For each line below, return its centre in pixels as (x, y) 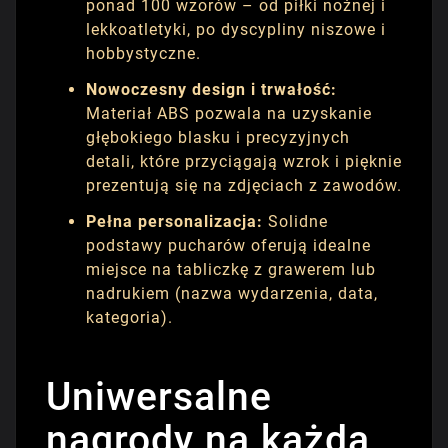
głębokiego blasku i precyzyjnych (218, 137)
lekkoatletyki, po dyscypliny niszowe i (236, 29)
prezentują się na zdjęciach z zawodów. (244, 185)
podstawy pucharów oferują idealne (228, 245)
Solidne (295, 221)
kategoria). (129, 317)
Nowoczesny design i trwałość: (211, 89)
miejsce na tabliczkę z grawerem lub (231, 269)
